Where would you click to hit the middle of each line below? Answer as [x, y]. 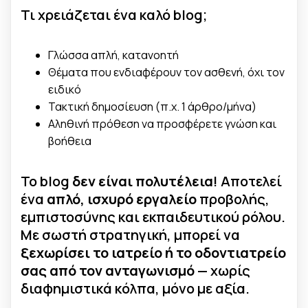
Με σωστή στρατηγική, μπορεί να [130, 234]
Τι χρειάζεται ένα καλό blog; [114, 15]
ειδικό [65, 89]
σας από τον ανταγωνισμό [108, 270]
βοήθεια [70, 141]
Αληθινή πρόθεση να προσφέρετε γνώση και [162, 123]
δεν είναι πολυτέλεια [143, 181]
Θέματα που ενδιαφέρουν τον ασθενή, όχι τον [166, 72]
